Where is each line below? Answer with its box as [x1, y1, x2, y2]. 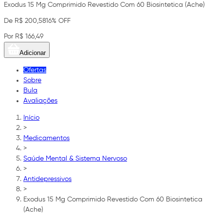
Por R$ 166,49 [4, 33, 43, 40]
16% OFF [46, 17, 71, 24]
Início [23, 114, 39, 121]
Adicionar [19, 49, 46, 56]
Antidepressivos [23, 175, 72, 182]
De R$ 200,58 [4, 17, 46, 24]
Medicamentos [23, 134, 70, 142]
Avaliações [23, 97, 57, 104]
